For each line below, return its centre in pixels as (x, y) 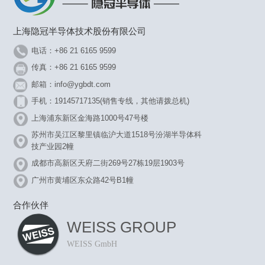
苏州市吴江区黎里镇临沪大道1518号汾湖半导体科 (117, 135)
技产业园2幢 (53, 146)
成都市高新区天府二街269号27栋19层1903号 (108, 163)
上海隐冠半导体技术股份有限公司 (80, 31)
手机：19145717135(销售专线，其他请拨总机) (111, 101)
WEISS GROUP (122, 227)
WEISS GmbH (92, 244)
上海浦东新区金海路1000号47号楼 (90, 118)
